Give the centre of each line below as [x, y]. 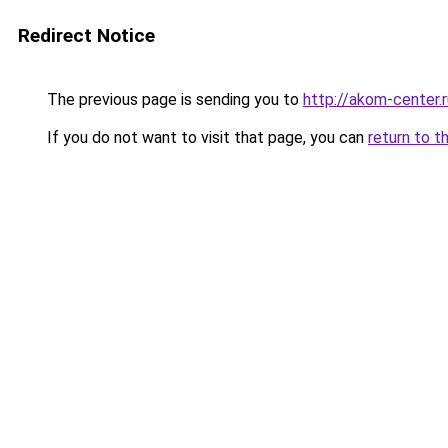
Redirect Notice [86, 35]
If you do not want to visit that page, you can [205, 137]
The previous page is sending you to [173, 99]
